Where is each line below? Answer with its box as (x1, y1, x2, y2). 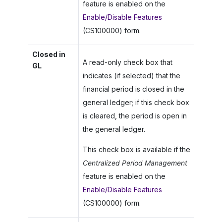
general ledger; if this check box (82, 98, 189, 107)
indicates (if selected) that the (82, 71, 180, 80)
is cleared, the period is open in (82, 111, 187, 120)
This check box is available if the (82, 145, 190, 154)
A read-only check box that (82, 57, 172, 66)
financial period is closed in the (82, 84, 184, 93)
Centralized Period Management (82, 158, 187, 167)
